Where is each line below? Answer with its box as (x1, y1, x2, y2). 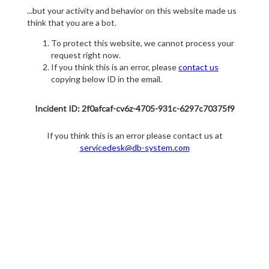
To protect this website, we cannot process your (51, 38, 234, 49)
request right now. (51, 50, 121, 61)
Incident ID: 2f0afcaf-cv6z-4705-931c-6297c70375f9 (34, 103, 235, 114)
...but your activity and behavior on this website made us (27, 5, 237, 16)
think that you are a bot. (27, 17, 116, 28)
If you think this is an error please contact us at (46, 130, 223, 141)
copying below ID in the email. (51, 74, 162, 85)
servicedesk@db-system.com (79, 142, 190, 153)
